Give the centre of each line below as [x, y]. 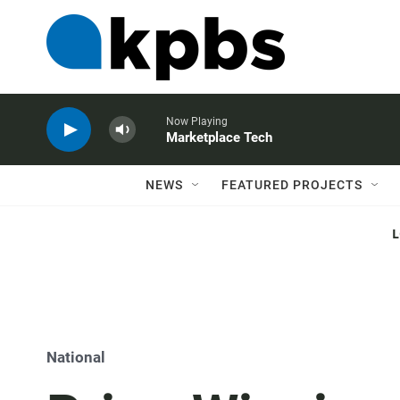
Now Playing [197, 121]
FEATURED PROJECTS [292, 185]
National [76, 357]
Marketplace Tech [219, 137]
